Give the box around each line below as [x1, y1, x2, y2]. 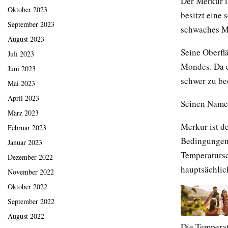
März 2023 [8, 108, 39, 118]
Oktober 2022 [8, 182, 47, 192]
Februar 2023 [8, 123, 46, 133]
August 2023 [8, 34, 44, 44]
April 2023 [8, 93, 39, 103]
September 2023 [8, 19, 54, 30]
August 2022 [8, 211, 44, 221]
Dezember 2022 [8, 152, 53, 162]
